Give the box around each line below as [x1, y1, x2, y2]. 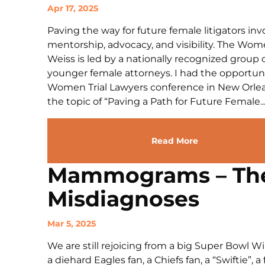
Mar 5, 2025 [47, 218, 96, 229]
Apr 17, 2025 [47, 3, 98, 14]
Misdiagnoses [47, 186, 199, 212]
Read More [151, 135, 198, 146]
